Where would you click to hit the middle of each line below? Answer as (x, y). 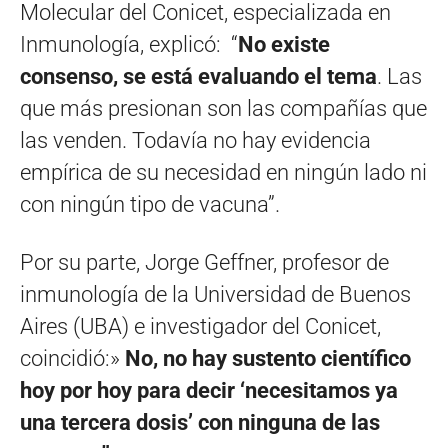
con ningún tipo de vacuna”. (150, 204)
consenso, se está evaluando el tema (198, 76)
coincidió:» (72, 358)
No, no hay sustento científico (268, 358)
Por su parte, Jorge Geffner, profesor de (204, 262)
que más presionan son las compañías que (223, 108)
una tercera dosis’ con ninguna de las (200, 422)
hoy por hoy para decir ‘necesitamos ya (209, 390)
